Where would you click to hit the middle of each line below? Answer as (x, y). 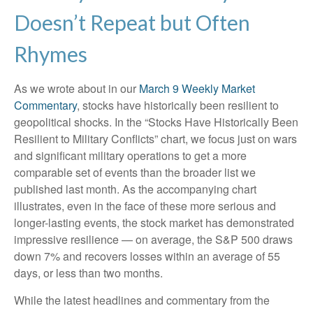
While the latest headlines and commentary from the (142, 300)
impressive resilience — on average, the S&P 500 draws (153, 239)
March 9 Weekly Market (197, 88)
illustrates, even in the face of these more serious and (145, 206)
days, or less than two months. (88, 273)
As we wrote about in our (77, 88)
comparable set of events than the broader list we (135, 172)
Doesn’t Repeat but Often (132, 22)
